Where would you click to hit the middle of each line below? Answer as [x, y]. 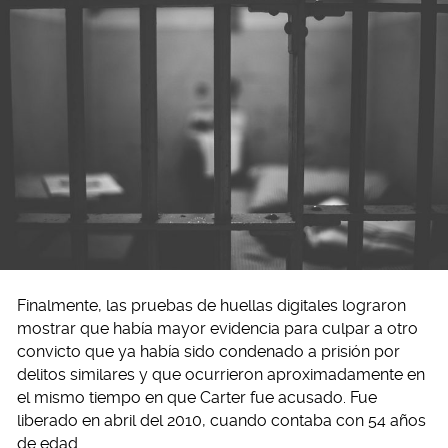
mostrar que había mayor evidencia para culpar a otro [217, 329]
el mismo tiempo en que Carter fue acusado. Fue [197, 398]
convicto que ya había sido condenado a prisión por [208, 352]
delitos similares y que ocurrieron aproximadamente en [221, 375]
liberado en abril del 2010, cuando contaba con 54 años [221, 421]
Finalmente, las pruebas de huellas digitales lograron [211, 306]
